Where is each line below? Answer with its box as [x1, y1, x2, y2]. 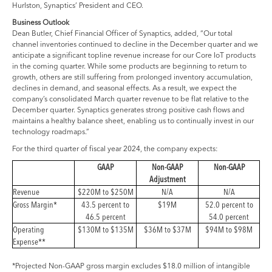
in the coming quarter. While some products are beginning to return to [12, 61, 246, 71]
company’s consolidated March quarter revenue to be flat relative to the [12, 94, 249, 104]
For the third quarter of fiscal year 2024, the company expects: [12, 144, 218, 154]
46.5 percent [85, 211, 126, 223]
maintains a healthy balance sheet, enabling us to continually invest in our [12, 116, 254, 126]
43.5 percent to [81, 199, 129, 211]
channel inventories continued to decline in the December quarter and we [12, 39, 258, 49]
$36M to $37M [143, 224, 191, 236]
